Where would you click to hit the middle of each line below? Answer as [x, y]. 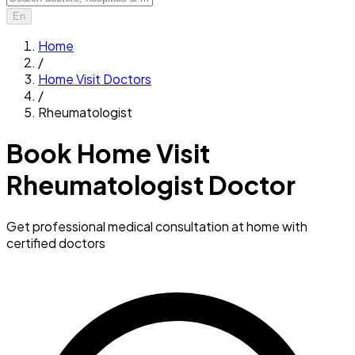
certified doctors [56, 242]
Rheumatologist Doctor [151, 185]
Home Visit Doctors [95, 78]
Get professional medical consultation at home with [157, 226]
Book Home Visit [108, 153]
